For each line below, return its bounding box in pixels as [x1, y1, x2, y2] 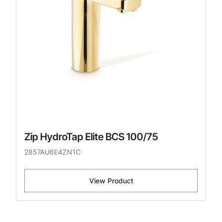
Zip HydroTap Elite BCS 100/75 [24, 131, 158, 143]
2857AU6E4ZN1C [24, 148, 81, 157]
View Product [89, 176, 133, 185]
